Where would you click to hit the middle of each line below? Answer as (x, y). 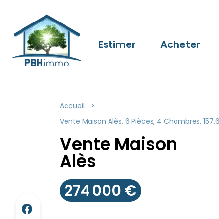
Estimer (117, 44)
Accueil (72, 106)
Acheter (180, 44)
